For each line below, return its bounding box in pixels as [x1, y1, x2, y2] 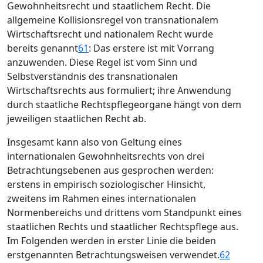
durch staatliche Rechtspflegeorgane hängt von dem [7, 98, 241, 111]
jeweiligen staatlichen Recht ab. [7, 112, 146, 125]
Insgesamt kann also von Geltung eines [7, 136, 182, 149]
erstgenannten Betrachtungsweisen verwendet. [7, 248, 220, 261]
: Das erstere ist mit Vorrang [89, 42, 214, 55]
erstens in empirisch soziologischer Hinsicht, [7, 178, 205, 191]
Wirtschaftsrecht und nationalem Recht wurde [7, 28, 213, 41]
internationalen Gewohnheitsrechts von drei [7, 150, 204, 163]
